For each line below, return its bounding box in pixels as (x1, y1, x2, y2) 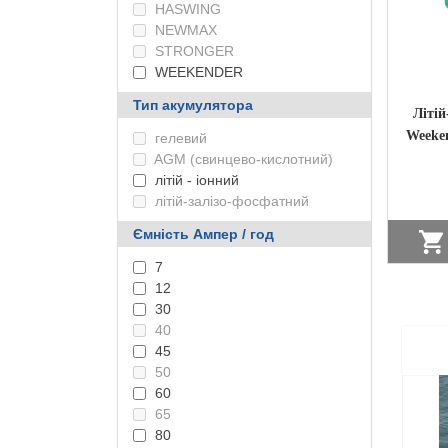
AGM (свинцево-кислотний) (151, 151, 333, 167)
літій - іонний (151, 172, 239, 188)
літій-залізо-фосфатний (151, 193, 309, 209)
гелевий (151, 130, 207, 146)
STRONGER (151, 43, 234, 59)
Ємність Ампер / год (133, 226, 274, 242)
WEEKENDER (151, 64, 243, 80)
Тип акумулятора (133, 97, 253, 113)
